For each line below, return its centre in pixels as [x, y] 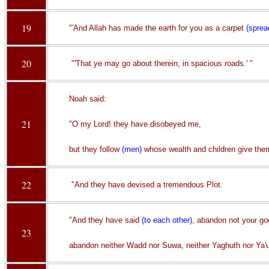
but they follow [95, 149]
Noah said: [87, 99]
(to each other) [167, 220]
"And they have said [105, 220]
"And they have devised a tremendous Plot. [146, 185]
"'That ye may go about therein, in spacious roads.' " [161, 63]
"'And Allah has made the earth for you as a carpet [157, 28]
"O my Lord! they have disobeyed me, [135, 124]
